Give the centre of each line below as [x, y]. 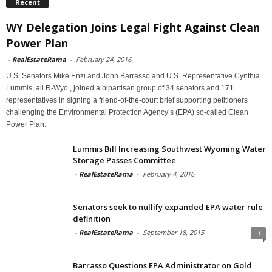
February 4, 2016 [168, 174]
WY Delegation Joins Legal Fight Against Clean [133, 27]
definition [92, 218]
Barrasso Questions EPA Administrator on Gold [162, 265]
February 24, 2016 [104, 59]
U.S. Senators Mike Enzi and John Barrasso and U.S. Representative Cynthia [133, 76]
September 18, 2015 [173, 232]
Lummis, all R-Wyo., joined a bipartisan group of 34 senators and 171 [120, 88]
